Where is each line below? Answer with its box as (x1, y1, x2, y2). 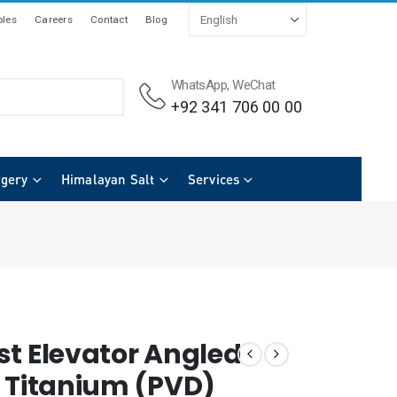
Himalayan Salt (60, 170, 155, 187)
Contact (90, 13, 128, 26)
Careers (35, 13, 73, 26)
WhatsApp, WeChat (170, 76, 276, 93)
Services (187, 170, 240, 187)
